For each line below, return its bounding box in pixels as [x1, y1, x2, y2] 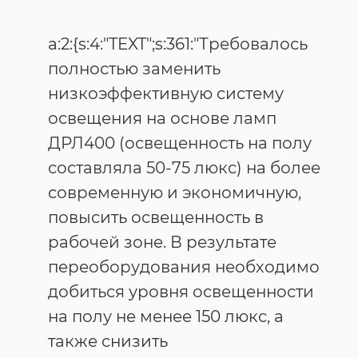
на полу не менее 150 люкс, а [48, 307, 284, 326]
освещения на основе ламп [48, 109, 276, 128]
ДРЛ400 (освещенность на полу [48, 133, 312, 153]
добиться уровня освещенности [48, 282, 314, 301]
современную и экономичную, [48, 183, 301, 202]
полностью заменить [48, 59, 221, 78]
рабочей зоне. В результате [48, 233, 276, 252]
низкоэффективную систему [48, 84, 284, 103]
